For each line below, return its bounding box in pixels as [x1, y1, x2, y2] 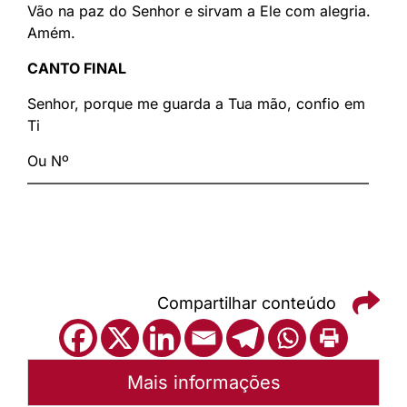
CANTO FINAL [27, 59, 126, 78]
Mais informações [126, 372, 281, 394]
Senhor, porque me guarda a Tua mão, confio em [27, 94, 365, 114]
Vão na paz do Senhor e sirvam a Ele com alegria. [27, 2, 371, 21]
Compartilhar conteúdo [157, 293, 336, 313]
